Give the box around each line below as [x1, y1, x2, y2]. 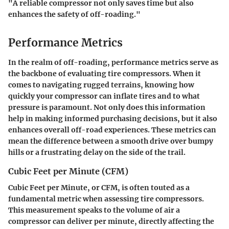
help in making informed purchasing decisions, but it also [8, 113, 217, 123]
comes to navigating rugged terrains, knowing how [8, 80, 194, 89]
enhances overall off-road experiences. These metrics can [8, 125, 216, 134]
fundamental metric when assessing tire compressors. [8, 194, 204, 203]
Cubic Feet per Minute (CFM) [8, 166, 128, 176]
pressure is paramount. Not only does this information [8, 102, 205, 112]
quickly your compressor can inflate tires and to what [8, 91, 200, 101]
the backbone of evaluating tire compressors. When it [8, 68, 201, 78]
